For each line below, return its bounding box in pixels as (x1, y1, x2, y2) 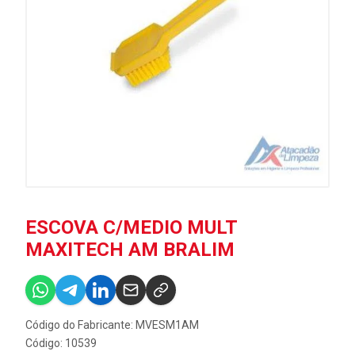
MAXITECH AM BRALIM (25, 239, 235, 261)
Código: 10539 (25, 337, 97, 349)
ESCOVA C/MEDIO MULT (25, 216, 237, 239)
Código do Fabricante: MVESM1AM (25, 319, 199, 331)
